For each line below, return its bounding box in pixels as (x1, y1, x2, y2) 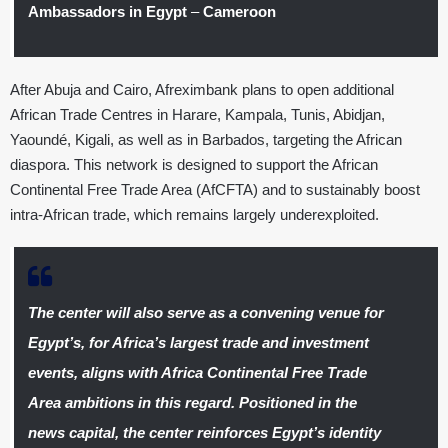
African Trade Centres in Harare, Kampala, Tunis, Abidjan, (10, 106, 385, 124)
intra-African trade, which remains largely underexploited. (10, 206, 379, 224)
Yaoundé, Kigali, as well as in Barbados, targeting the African (10, 131, 402, 149)
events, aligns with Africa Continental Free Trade (27, 364, 367, 382)
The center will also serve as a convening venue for (27, 304, 384, 322)
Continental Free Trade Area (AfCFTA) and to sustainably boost (10, 181, 420, 199)
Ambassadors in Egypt (27, 3, 187, 21)
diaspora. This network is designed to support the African (10, 156, 378, 174)
